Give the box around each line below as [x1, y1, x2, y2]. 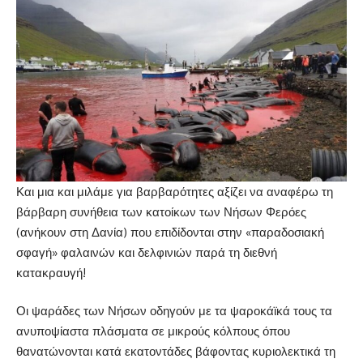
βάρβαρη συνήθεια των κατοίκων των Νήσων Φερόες [16, 203, 306, 220]
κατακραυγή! [16, 264, 86, 280]
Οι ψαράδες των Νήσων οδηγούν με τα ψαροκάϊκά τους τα [16, 303, 332, 319]
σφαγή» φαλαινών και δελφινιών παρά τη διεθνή [16, 244, 277, 260]
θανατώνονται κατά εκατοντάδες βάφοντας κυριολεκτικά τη [16, 344, 335, 360]
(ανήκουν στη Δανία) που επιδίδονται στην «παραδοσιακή [16, 224, 324, 240]
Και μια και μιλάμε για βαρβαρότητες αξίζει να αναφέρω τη [16, 183, 333, 199]
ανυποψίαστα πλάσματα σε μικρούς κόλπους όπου [16, 323, 290, 340]
